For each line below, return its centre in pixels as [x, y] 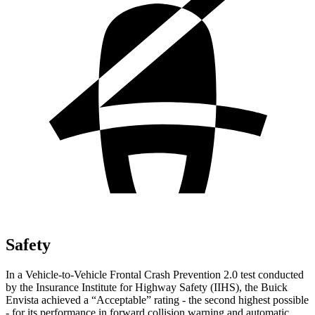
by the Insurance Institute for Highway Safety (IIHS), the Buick [147, 287]
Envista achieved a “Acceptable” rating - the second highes [136, 300]
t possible [288, 300]
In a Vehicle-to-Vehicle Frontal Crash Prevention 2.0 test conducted [155, 274]
